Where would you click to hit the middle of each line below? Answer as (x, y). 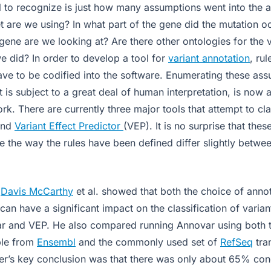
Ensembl (56, 242)
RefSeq (237, 242)
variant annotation (209, 58)
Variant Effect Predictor (69, 126)
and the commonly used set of (148, 242)
